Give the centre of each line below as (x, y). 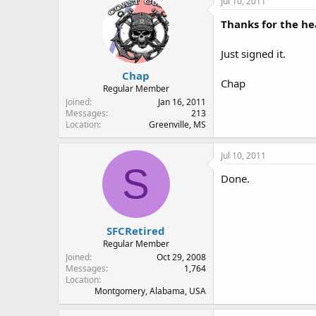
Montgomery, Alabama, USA (150, 291)
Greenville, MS (177, 124)
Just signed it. (253, 53)
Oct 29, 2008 (181, 257)
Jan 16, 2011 (182, 102)
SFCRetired (136, 230)
